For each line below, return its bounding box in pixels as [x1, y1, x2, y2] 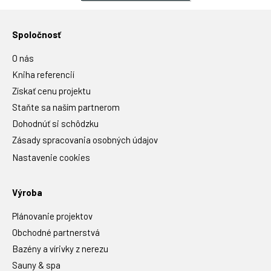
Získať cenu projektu [12, 85, 91, 96]
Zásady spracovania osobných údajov [12, 134, 158, 145]
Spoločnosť [12, 28, 61, 40]
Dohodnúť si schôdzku [12, 117, 99, 129]
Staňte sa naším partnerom [12, 101, 120, 113]
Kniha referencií [12, 68, 74, 80]
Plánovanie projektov [12, 210, 93, 221]
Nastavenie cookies [12, 151, 90, 163]
